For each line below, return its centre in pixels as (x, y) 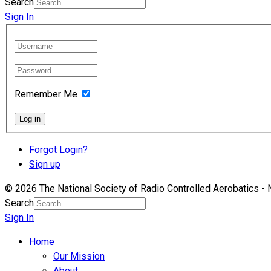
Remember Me (46, 94)
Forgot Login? (58, 149)
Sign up (45, 164)
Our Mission (79, 256)
